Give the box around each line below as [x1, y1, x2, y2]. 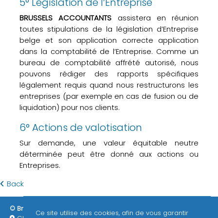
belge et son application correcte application [19, 35, 199, 45]
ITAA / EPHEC [105, 204, 145, 213]
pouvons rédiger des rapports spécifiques [19, 69, 199, 79]
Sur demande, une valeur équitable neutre [19, 138, 199, 148]
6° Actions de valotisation [19, 121, 142, 134]
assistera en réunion [111, 13, 199, 23]
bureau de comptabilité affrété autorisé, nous [19, 57, 199, 68]
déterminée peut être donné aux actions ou [19, 149, 199, 159]
